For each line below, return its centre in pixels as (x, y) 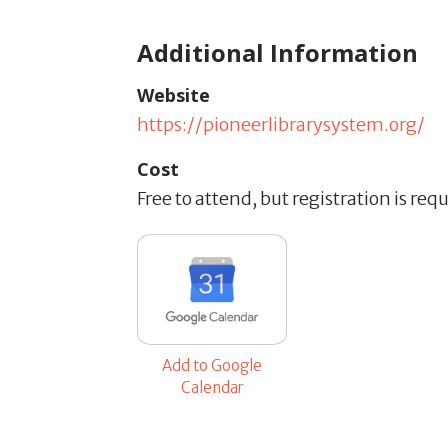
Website (173, 94)
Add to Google (212, 365)
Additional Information (277, 52)
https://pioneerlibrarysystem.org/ (281, 124)
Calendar (212, 387)
